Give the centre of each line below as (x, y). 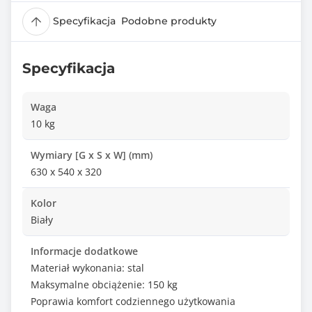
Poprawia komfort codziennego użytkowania (133, 301)
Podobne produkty (169, 21)
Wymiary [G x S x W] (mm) (92, 155)
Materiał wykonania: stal (87, 268)
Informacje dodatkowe (84, 251)
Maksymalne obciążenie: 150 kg (104, 284)
